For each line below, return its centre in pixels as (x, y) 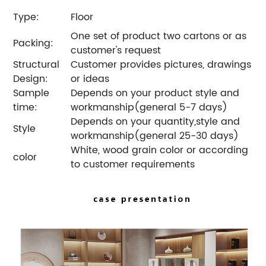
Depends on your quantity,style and (156, 122)
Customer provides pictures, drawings (161, 65)
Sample (31, 94)
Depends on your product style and (155, 94)
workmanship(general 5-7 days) (149, 108)
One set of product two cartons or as (159, 37)
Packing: (34, 44)
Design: (31, 79)
